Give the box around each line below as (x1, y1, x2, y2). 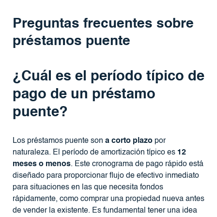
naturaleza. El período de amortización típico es (12, 148, 177, 156)
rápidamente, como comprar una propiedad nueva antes (12, 195, 204, 203)
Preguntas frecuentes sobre (12, 17, 194, 31)
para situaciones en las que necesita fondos (12, 183, 163, 191)
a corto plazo (105, 137, 153, 145)
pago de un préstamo (12, 87, 155, 102)
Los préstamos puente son (12, 137, 105, 145)
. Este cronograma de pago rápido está (70, 160, 203, 168)
